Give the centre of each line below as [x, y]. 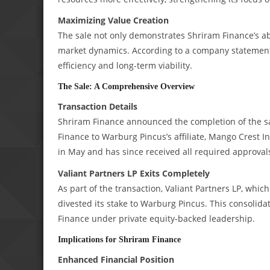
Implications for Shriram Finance [119, 239]
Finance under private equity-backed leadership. [156, 218]
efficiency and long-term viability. [125, 66]
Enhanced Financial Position [116, 259]
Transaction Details [98, 107]
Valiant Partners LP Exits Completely [134, 173]
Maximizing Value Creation [113, 20]
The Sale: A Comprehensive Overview [126, 86]
